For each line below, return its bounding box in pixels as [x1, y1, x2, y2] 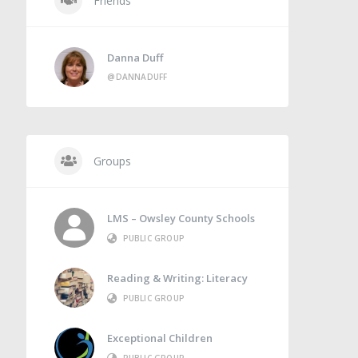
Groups [90, 153, 132, 169]
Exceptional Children [107, 330, 213, 345]
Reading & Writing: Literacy [107, 270, 249, 285]
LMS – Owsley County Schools [107, 210, 256, 225]
